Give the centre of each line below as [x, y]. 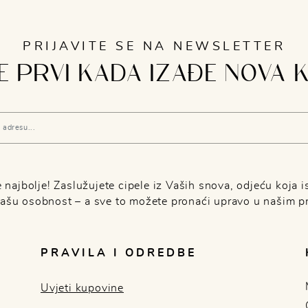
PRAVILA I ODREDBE [119, 253]
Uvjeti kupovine [82, 288]
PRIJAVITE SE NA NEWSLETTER [154, 46]
